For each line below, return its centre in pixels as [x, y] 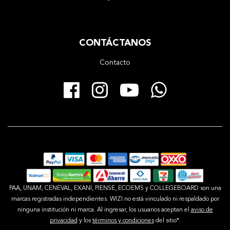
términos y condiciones [123, 221]
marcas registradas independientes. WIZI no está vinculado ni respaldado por [115, 199]
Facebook [120, 83]
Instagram [148, 83]
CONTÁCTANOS [115, 43]
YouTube [175, 83]
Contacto [115, 62]
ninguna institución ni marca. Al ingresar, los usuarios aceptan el [104, 210]
